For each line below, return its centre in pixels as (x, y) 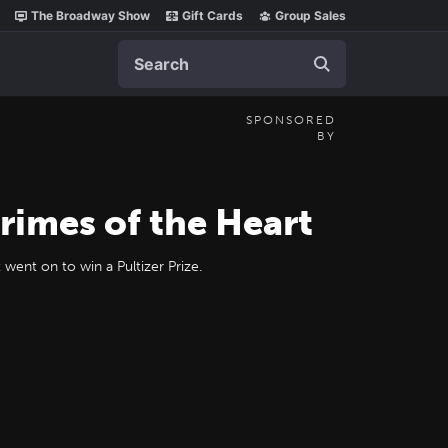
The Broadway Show (90, 15)
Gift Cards (212, 15)
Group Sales (310, 15)
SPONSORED (291, 120)
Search (143, 50)
